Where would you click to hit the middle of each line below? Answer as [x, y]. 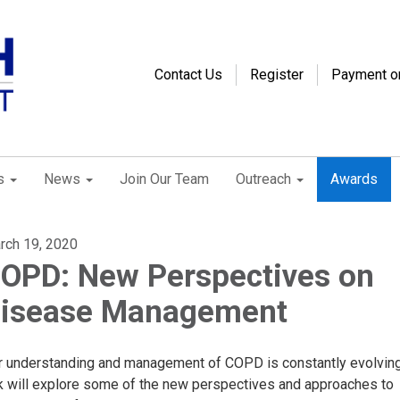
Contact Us [188, 75]
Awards [354, 179]
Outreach [263, 179]
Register [277, 75]
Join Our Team [164, 179]
